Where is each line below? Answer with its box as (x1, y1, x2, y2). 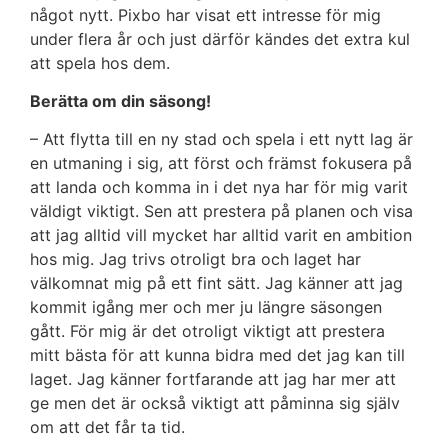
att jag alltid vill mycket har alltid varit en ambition (30, 225, 412, 246)
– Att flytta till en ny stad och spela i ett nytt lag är (30, 129, 413, 150)
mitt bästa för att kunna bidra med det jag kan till (30, 345, 405, 366)
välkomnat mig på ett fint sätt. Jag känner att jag (30, 273, 403, 294)
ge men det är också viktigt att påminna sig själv (30, 393, 400, 414)
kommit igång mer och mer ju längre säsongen (30, 297, 382, 318)
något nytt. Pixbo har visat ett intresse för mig (30, 4, 381, 25)
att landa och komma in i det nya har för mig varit (30, 177, 408, 198)
